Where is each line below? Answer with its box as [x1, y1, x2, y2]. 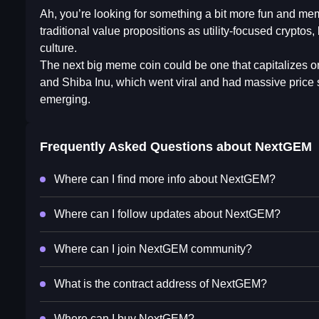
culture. [40, 42, 77, 54]
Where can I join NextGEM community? [54, 243, 252, 255]
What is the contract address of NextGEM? [54, 278, 267, 290]
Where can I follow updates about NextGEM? [54, 208, 281, 220]
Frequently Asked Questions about [40, 140, 255, 154]
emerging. [40, 93, 90, 105]
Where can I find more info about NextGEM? [54, 173, 276, 185]
